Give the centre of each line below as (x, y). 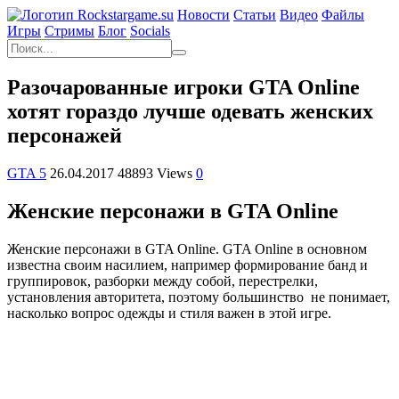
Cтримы (69, 31)
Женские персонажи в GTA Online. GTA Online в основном (187, 248)
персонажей (65, 135)
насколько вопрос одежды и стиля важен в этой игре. (169, 313)
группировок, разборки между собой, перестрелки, (163, 281)
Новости (204, 15)
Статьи (255, 15)
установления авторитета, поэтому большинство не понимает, (199, 297)
